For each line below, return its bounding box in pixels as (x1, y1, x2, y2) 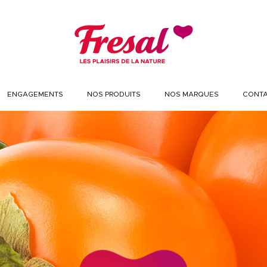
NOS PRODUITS (86, 91, 141, 98)
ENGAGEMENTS (7, 91, 63, 98)
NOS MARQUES (164, 91, 219, 98)
